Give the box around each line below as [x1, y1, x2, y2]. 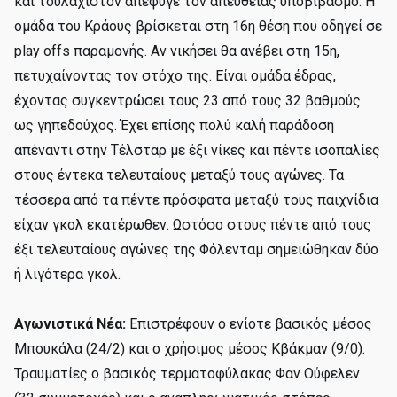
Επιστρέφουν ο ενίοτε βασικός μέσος [126, 315, 372, 332]
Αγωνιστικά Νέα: [14, 315, 126, 332]
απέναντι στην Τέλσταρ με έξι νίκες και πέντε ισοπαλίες [14, 142, 380, 159]
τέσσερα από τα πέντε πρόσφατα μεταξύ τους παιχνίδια [14, 191, 378, 208]
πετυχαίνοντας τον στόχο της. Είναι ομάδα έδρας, [14, 67, 336, 84]
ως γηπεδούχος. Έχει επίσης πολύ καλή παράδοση [14, 117, 334, 134]
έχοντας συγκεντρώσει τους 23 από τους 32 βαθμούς [14, 92, 361, 109]
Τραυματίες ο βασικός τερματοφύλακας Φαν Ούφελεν [14, 365, 360, 382]
